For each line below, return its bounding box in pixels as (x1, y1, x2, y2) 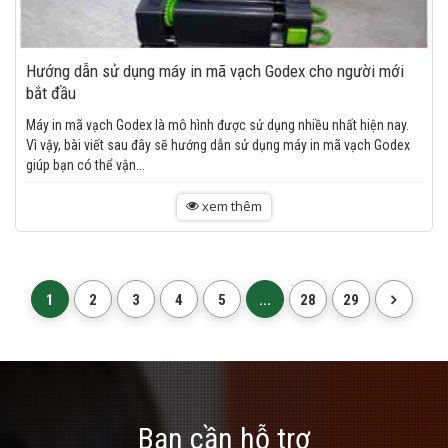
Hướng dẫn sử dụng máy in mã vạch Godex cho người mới (26, 61, 404, 81)
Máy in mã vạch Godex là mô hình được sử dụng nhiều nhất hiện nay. (26, 117, 409, 133)
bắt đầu (26, 83, 76, 103)
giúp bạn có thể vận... (26, 157, 145, 173)
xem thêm (199, 197, 262, 215)
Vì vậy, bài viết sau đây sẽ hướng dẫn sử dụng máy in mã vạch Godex (26, 137, 410, 153)
